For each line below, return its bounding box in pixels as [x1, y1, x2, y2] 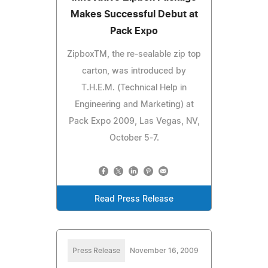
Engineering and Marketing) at [74, 100, 194, 109]
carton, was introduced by [82, 66, 186, 75]
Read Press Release [95, 194, 173, 203]
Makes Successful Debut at [70, 9, 198, 19]
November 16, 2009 [129, 246, 199, 254]
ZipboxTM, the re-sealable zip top [67, 50, 201, 59]
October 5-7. [109, 133, 159, 142]
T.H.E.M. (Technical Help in [81, 83, 187, 92]
